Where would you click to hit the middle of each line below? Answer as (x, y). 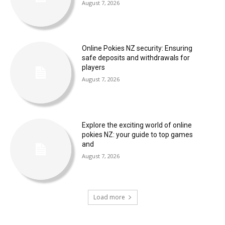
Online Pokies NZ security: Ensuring (137, 48)
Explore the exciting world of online (137, 125)
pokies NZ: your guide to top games (137, 134)
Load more (109, 197)
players (93, 68)
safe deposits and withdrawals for (136, 58)
